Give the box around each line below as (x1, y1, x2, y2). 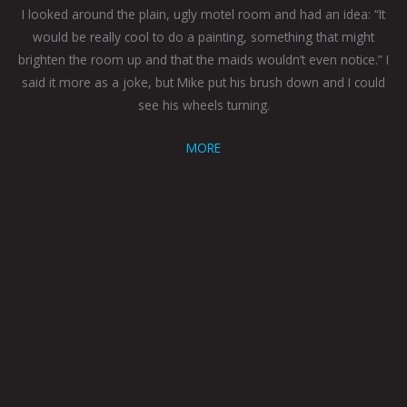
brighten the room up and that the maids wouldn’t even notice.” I (18, 51, 389, 69)
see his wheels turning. (137, 96, 270, 114)
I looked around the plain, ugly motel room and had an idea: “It (22, 5, 385, 24)
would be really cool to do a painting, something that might (33, 28, 374, 46)
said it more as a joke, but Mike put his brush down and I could (22, 74, 385, 92)
